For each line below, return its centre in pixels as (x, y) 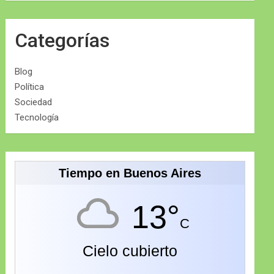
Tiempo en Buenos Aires (130, 173)
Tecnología (37, 118)
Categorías (62, 41)
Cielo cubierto (130, 251)
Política (30, 87)
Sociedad (34, 102)
